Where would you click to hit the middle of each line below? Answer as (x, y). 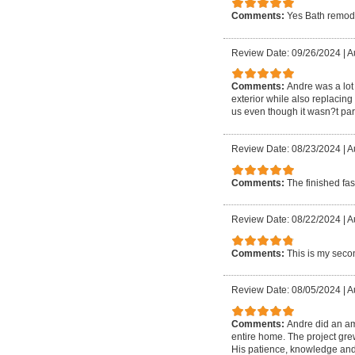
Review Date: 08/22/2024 (286, 220)
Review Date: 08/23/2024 (286, 149)
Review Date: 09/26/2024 (286, 53)
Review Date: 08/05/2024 (286, 290)
